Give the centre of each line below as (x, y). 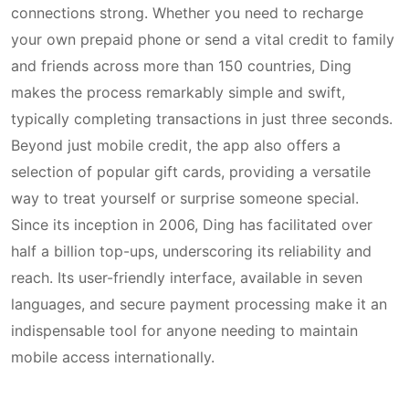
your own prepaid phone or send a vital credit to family (203, 39)
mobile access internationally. (113, 357)
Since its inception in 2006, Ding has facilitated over (192, 225)
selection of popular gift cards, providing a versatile (191, 172)
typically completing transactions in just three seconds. (202, 119)
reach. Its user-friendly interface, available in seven (187, 278)
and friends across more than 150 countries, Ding (181, 66)
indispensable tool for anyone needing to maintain (184, 330)
